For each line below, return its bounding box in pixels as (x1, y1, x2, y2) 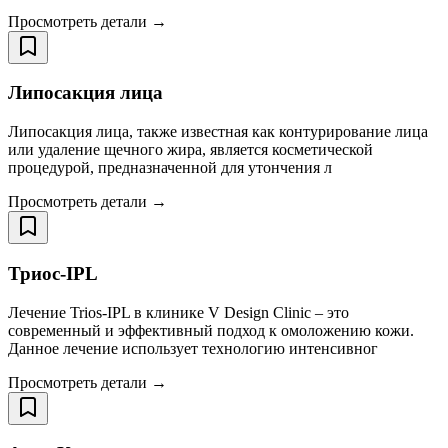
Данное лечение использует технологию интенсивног (8, 339, 378, 357)
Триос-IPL (8, 262, 98, 284)
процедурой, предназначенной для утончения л (8, 159, 332, 177)
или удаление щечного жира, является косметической (8, 141, 373, 159)
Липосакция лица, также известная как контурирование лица (8, 123, 428, 141)
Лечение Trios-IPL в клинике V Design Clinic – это (8, 303, 349, 321)
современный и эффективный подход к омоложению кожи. (8, 321, 414, 339)
